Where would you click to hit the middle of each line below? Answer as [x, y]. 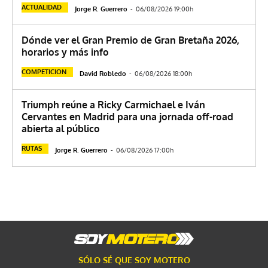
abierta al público [61, 128]
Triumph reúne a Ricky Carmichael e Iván [113, 104]
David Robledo [103, 73]
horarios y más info [65, 52]
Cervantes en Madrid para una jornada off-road [127, 116]
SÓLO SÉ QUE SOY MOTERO [134, 260]
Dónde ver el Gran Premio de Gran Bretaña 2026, [130, 40]
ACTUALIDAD [42, 7]
